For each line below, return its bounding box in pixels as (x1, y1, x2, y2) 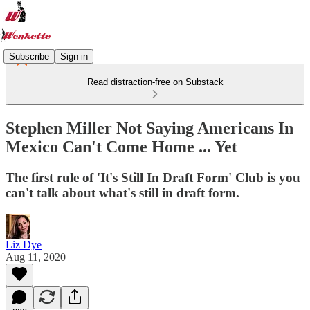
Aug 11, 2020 (6, 250, 66, 263)
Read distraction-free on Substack (86, 77, 224, 87)
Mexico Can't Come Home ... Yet (6, 137, 237, 156)
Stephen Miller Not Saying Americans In (6, 118, 293, 137)
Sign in (60, 51, 88, 62)
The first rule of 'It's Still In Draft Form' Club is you (6, 170, 300, 185)
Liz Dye (6, 238, 42, 250)
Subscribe (9, 51, 49, 62)
